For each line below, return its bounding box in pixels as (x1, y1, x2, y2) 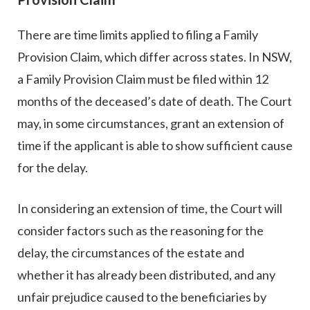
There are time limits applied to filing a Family (17, 27, 258, 43)
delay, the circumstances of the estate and (17, 245, 244, 261)
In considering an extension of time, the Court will (17, 201, 282, 217)
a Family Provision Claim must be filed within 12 (17, 71, 268, 87)
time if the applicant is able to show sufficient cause (17, 138, 293, 154)
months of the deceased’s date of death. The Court (17, 93, 292, 109)
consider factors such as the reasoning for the (17, 223, 264, 239)
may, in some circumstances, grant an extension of (17, 116, 284, 131)
